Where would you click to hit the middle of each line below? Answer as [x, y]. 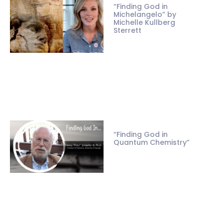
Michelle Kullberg [144, 23]
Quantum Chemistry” [151, 143]
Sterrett [127, 31]
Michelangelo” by [145, 15]
